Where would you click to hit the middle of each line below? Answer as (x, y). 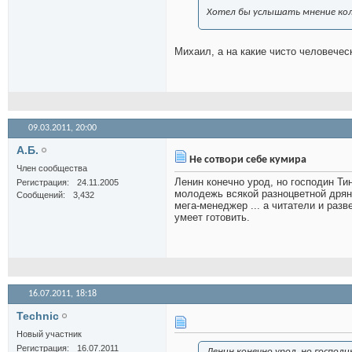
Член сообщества (52, 169)
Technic (38, 316)
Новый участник (49, 334)
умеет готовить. (212, 218)
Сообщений (40, 195)
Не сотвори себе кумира (247, 160)
